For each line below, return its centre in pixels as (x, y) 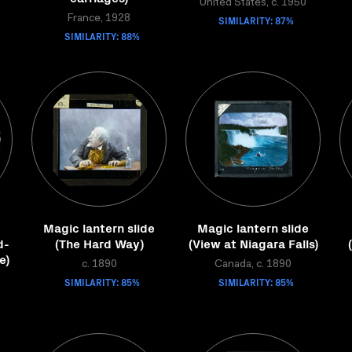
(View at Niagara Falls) (253, 243)
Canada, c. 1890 (253, 265)
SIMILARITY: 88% (102, 36)
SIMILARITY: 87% (256, 20)
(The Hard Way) (99, 243)
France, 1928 (99, 19)
